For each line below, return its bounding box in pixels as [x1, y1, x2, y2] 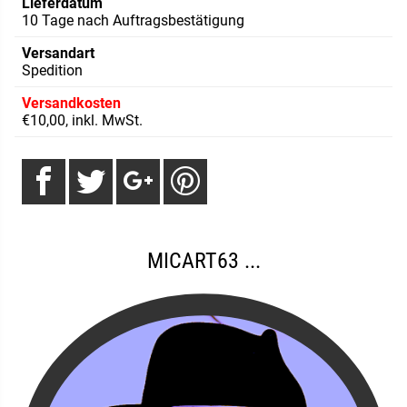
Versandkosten [22, 94, 121, 113]
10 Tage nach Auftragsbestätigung [22, 12, 244, 30]
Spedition [22, 62, 83, 80]
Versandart [22, 45, 94, 63]
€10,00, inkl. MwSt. [22, 112, 143, 130]
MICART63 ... [146, 248, 261, 274]
